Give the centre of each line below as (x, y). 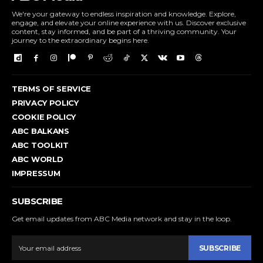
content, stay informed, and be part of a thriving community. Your (124, 31)
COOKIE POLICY (44, 117)
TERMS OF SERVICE (52, 89)
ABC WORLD (38, 159)
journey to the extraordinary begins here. (80, 40)
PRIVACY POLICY (45, 103)
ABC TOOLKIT (40, 145)
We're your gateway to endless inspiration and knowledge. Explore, (124, 14)
